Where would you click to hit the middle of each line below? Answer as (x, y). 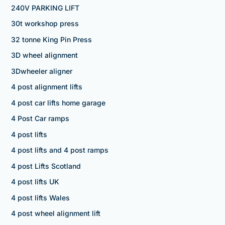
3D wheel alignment (44, 55)
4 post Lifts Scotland (46, 166)
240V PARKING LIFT (45, 8)
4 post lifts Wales (40, 197)
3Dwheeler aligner (41, 71)
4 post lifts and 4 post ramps (60, 150)
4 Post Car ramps (40, 119)
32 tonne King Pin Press (51, 39)
